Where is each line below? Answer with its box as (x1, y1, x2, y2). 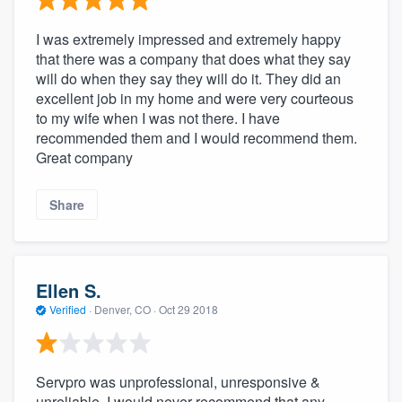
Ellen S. (36, 277, 101, 304)
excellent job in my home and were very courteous (36, 87, 354, 109)
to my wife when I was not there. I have (36, 107, 280, 128)
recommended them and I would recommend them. (36, 127, 357, 148)
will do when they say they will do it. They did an (36, 67, 341, 89)
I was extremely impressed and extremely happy (36, 28, 341, 49)
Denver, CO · (92, 301, 159, 318)
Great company (36, 146, 133, 168)
